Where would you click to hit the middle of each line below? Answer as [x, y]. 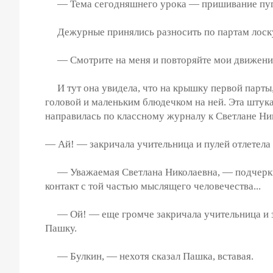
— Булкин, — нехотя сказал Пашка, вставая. [149, 256]
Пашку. [61, 228]
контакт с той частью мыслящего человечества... [153, 186]
